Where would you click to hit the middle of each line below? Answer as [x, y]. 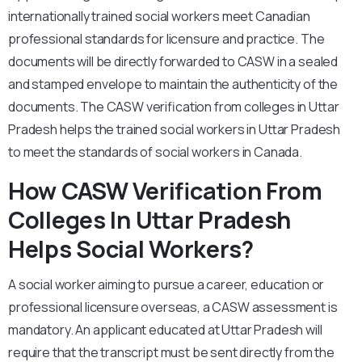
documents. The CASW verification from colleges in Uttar [174, 107]
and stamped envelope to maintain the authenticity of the [173, 84]
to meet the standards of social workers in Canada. [155, 152]
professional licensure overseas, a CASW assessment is [173, 307]
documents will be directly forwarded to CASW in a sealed [173, 62]
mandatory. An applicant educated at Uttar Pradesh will [165, 330]
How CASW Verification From [165, 191]
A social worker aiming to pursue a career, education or [166, 285]
